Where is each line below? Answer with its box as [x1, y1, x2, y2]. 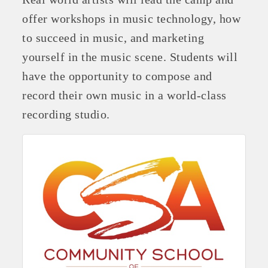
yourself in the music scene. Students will [22, 50, 238, 64]
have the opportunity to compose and [22, 69, 212, 83]
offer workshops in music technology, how [22, 12, 241, 26]
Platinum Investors [63, 161, 205, 183]
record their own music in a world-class [22, 89, 227, 102]
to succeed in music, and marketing [22, 31, 205, 45]
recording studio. [22, 108, 110, 121]
